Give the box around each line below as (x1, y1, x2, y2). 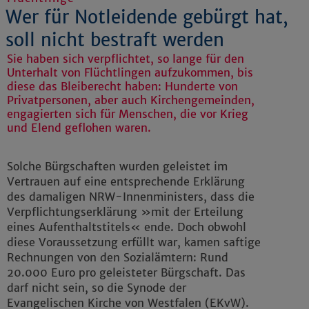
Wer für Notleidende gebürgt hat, (6, 6, 288, 29)
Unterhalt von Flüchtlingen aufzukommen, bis (7, 66, 253, 80)
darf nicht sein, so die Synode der (7, 281, 186, 295)
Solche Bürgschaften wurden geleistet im (7, 159, 228, 174)
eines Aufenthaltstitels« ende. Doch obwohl (7, 220, 246, 235)
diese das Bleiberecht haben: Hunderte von (7, 79, 238, 94)
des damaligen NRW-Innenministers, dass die (7, 190, 255, 204)
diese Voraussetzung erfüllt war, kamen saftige (7, 235, 261, 250)
